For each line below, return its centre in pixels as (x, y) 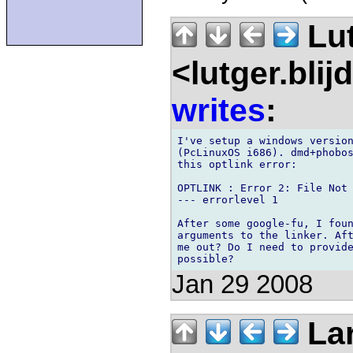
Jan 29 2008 (242, 284)
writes (219, 110)
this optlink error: (237, 164)
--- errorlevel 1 (228, 199)
